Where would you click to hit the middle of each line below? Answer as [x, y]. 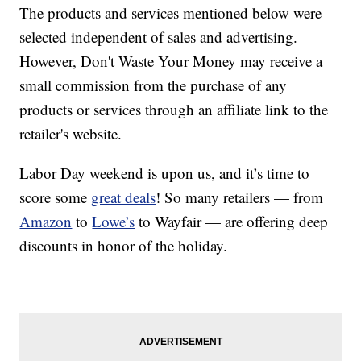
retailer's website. [71, 134]
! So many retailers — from [240, 197]
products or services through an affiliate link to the [174, 110]
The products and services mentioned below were [171, 13]
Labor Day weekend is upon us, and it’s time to [165, 173]
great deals [124, 197]
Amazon [46, 222]
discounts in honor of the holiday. [124, 246]
